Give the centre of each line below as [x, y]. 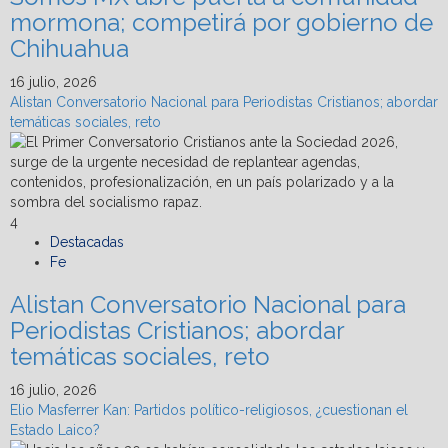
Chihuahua [69, 48]
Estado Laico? [55, 429]
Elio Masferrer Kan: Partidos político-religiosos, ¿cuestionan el [209, 409]
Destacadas [87, 241]
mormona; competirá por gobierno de [221, 22]
